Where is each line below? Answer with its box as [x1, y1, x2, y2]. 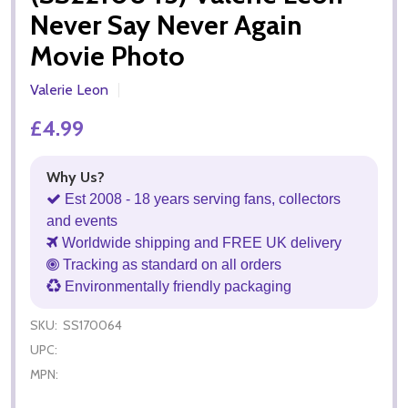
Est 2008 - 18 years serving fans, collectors [61, 190, 341, 207]
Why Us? [46, 168, 105, 186]
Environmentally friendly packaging [61, 278, 291, 294]
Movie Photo [30, 38, 185, 73]
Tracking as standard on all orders [59, 256, 281, 272]
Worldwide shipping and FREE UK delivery [58, 234, 342, 250]
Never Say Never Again [30, 7, 302, 42]
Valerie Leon [30, 80, 108, 98]
